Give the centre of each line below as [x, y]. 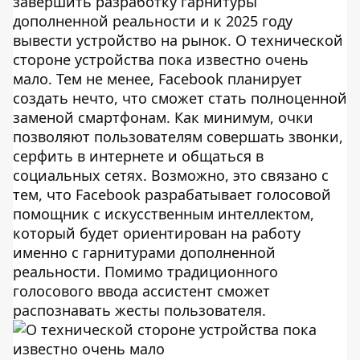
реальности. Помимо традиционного [145, 272]
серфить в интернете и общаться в [138, 156]
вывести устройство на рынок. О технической [178, 40]
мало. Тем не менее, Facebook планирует [157, 79]
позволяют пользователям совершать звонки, [178, 137]
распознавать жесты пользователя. [139, 310]
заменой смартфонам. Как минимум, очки [163, 117]
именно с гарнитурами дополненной [144, 252]
